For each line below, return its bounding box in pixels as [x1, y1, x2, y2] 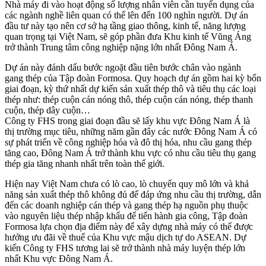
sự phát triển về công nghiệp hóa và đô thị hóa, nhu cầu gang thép [5, 137, 252, 148]
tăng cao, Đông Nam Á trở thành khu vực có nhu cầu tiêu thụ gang [5, 148, 256, 159]
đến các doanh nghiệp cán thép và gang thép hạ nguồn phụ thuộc [5, 200, 248, 211]
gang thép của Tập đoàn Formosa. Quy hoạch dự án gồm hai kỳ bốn [5, 73, 261, 84]
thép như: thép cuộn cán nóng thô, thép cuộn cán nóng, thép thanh [5, 94, 253, 105]
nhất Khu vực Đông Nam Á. [5, 254, 113, 264]
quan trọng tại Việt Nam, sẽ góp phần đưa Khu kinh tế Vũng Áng [5, 31, 251, 42]
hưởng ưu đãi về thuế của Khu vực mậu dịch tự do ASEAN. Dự [5, 232, 246, 243]
